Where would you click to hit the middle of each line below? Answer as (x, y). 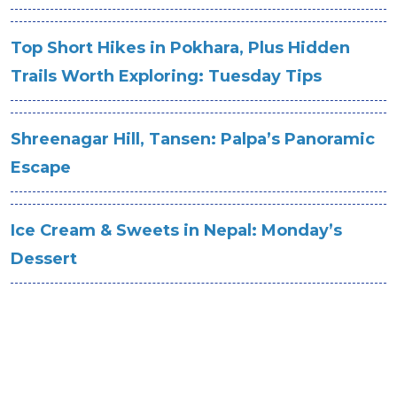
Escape (41, 167)
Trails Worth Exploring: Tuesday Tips (166, 76)
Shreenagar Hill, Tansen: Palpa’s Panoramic (193, 139)
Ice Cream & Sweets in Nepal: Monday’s (176, 230)
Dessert (44, 259)
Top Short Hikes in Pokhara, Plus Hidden (180, 48)
